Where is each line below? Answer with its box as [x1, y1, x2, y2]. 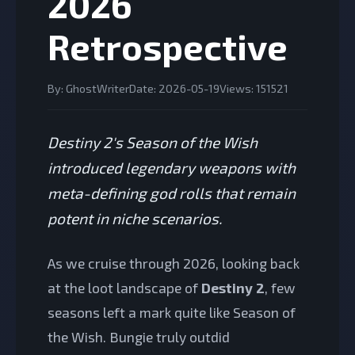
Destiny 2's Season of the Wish [48, 133, 258, 151]
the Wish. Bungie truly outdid [48, 328, 230, 345]
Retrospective [48, 25, 288, 67]
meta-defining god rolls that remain [48, 184, 296, 202]
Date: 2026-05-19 [129, 82, 219, 95]
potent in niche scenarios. [48, 209, 222, 227]
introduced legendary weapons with [48, 158, 296, 177]
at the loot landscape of [48, 279, 201, 296]
